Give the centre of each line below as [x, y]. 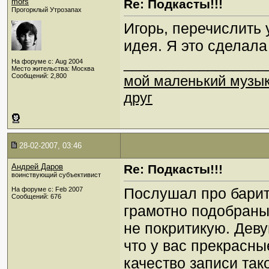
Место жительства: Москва [53, 68]
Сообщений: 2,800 [39, 76]
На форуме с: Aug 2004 [47, 61]
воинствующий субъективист [56, 175]
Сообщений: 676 [36, 196]
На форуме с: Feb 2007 [47, 189]
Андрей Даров [37, 167]
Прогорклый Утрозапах [47, 10]
